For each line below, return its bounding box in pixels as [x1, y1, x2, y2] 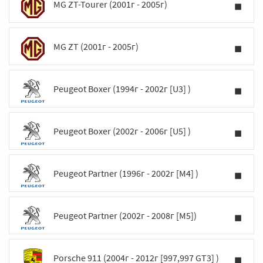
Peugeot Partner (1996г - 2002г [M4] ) [53, 167, 198, 179]
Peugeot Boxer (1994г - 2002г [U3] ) [53, 83, 191, 95]
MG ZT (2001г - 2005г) [53, 41, 139, 52]
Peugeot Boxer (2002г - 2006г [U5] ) [53, 125, 191, 137]
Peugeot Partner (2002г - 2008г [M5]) [53, 210, 197, 221]
